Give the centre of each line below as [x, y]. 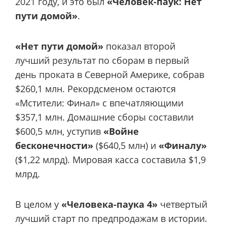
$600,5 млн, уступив [59, 131]
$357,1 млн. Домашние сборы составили [104, 117]
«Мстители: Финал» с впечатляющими [99, 103]
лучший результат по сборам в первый [102, 60]
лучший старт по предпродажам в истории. [111, 219]
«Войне [121, 131]
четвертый [182, 204]
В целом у [38, 204]
